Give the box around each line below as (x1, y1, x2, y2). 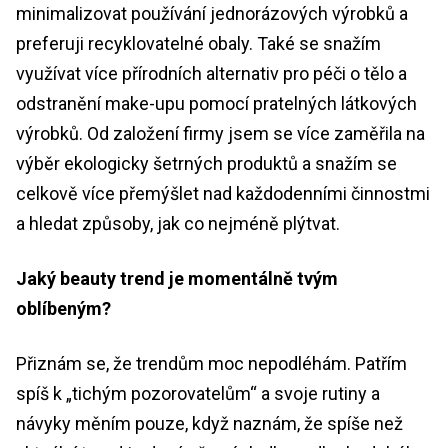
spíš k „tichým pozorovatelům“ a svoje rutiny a (16, 383, 380, 405)
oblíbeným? (16, 298, 111, 320)
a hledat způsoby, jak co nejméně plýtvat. (16, 213, 340, 235)
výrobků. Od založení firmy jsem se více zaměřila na (16, 123, 425, 145)
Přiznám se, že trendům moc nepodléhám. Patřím (16, 353, 407, 375)
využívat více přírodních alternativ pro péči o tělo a (16, 63, 407, 85)
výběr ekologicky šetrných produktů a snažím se (16, 153, 397, 175)
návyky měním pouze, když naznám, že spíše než (16, 413, 403, 435)
